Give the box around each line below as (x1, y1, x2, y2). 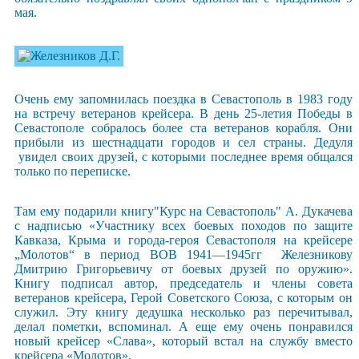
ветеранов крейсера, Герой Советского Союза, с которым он (14, 290, 353, 305)
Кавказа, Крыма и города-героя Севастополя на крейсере (14, 232, 353, 247)
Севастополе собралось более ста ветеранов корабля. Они (14, 120, 353, 135)
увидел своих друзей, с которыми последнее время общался (14, 149, 353, 163)
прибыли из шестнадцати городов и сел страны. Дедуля (14, 135, 353, 149)
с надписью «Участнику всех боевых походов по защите (14, 218, 353, 232)
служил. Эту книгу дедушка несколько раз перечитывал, (14, 305, 353, 319)
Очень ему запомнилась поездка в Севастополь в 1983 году (14, 91, 353, 106)
